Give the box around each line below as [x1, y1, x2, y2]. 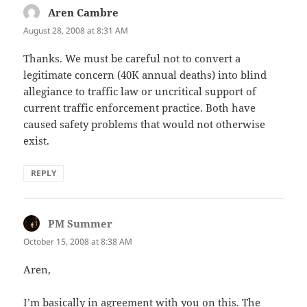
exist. [23, 134, 50, 148]
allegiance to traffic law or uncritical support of [23, 84, 257, 99]
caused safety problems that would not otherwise [23, 117, 266, 132]
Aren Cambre [48, 5, 119, 19]
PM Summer [48, 217, 113, 231]
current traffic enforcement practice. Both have [23, 101, 256, 115]
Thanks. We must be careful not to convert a [23, 51, 241, 66]
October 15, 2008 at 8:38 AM [23, 236, 133, 248]
